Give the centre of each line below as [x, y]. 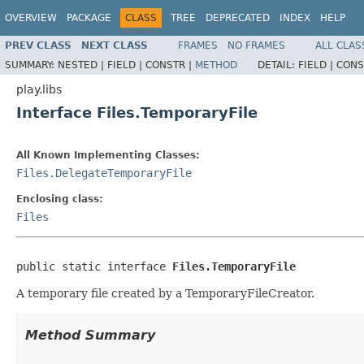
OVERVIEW [31, 18]
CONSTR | [170, 65]
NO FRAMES [256, 45]
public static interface [94, 266]
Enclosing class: [60, 199]
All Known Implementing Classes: [108, 155]
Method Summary [90, 335]
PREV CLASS [38, 45]
